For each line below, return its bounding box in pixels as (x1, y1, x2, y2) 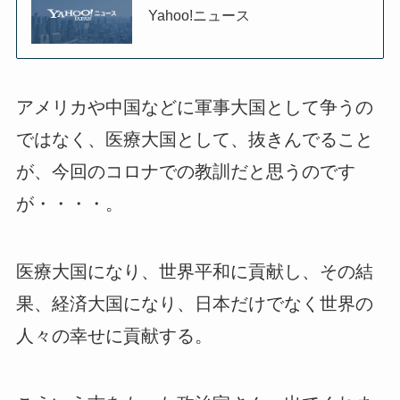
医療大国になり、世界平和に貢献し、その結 (15, 262, 373, 282)
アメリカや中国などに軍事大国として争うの (15, 97, 373, 118)
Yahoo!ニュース (148, 7, 251, 24)
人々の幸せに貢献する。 (15, 326, 212, 346)
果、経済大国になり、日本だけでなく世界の (15, 294, 373, 314)
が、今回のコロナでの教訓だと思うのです (15, 162, 355, 182)
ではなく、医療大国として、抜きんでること (15, 129, 373, 150)
